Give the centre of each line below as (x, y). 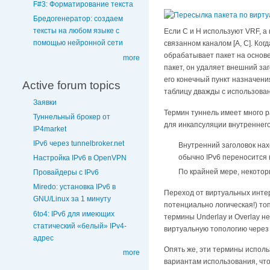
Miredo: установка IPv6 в (74, 187)
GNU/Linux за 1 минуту (72, 199)
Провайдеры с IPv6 (66, 173)
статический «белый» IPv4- (80, 226)
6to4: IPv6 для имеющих (74, 214)
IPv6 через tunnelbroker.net (79, 143)
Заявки (45, 102)
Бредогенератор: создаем (78, 19)
